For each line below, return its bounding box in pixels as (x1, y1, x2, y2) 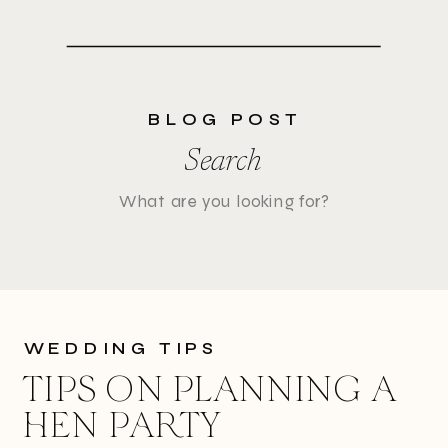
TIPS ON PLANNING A (22, 375, 397, 408)
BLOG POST (148, 109, 302, 129)
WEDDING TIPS (23, 338, 219, 359)
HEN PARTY (22, 411, 222, 444)
